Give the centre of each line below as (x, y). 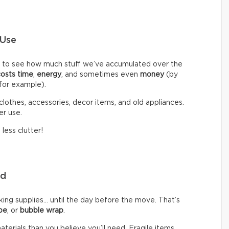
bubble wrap (42, 210)
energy (49, 74)
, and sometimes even (101, 74)
